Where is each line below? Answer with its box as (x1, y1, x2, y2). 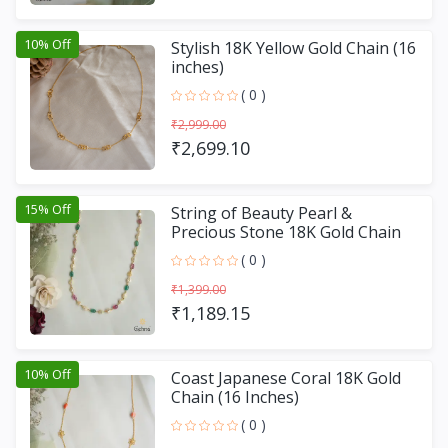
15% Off (24, 199, 71, 218)
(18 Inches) (171, 239, 252, 262)
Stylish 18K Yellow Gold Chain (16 (171, 36, 416, 59)
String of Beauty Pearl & (171, 201, 352, 224)
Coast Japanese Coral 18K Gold (171, 366, 401, 389)
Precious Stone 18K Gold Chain (171, 220, 401, 243)
